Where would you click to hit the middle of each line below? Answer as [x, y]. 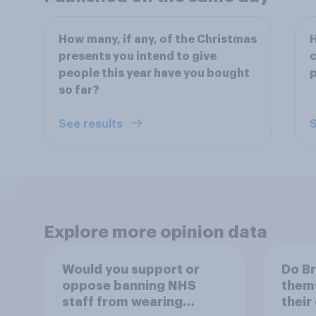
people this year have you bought [154, 73]
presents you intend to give [138, 56]
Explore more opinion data [156, 232]
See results [92, 124]
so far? [79, 90]
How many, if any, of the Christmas [158, 39]
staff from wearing [122, 302]
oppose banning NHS [129, 285]
